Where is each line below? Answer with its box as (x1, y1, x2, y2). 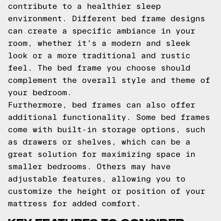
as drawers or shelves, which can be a (8, 138, 190, 146)
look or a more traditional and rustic (8, 51, 190, 60)
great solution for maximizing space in (8, 150, 195, 158)
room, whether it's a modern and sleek (8, 39, 190, 47)
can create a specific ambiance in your (8, 27, 195, 35)
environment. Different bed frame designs (8, 14, 205, 23)
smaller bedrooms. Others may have (8, 162, 171, 171)
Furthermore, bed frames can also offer (8, 101, 195, 109)
